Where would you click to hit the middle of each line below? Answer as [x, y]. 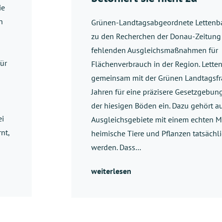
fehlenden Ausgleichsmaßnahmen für [155, 50]
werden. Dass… [116, 147]
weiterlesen [111, 171]
